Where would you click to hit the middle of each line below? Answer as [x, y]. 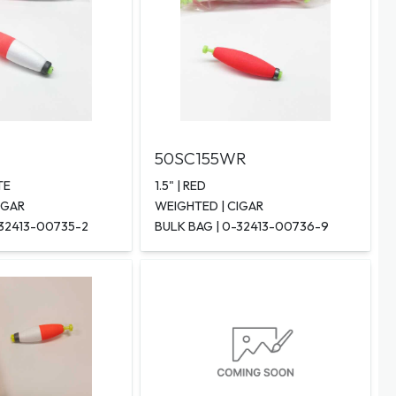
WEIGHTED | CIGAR [209, 206]
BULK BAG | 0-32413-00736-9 [241, 227]
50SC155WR [200, 159]
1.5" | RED [180, 186]
